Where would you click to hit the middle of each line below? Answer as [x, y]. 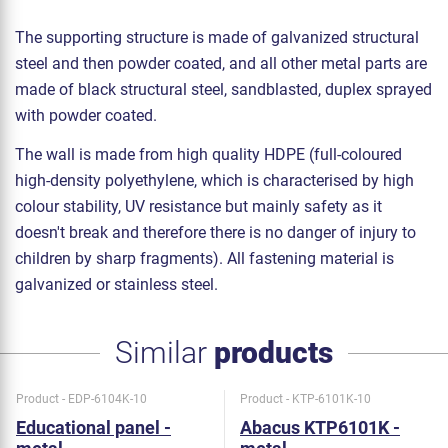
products [273, 352]
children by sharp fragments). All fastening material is [204, 258]
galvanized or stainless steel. [116, 284]
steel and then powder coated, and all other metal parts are [221, 63]
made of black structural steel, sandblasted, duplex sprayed [223, 89]
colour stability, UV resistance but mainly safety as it [198, 206]
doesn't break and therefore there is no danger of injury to [215, 232]
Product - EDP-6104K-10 [81, 399]
